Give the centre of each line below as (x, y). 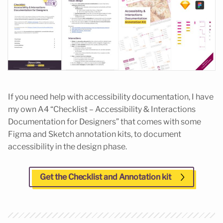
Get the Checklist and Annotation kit (106, 177)
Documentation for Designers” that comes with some (105, 122)
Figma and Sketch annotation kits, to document (95, 134)
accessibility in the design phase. (67, 147)
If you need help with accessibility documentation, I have (111, 97)
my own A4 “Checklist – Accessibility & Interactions (102, 110)
